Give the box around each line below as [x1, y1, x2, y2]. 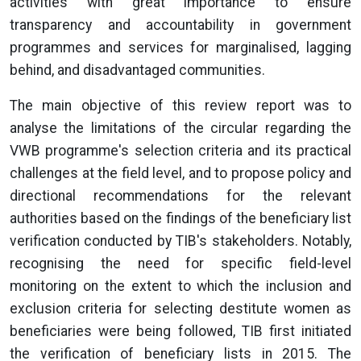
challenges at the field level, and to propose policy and [10, 165, 351, 181]
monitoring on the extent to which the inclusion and [10, 278, 351, 294]
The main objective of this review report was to [10, 98, 351, 114]
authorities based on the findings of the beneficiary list [10, 210, 351, 226]
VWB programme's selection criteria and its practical [10, 143, 351, 159]
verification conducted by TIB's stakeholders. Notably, [10, 233, 351, 249]
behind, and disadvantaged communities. [10, 62, 265, 78]
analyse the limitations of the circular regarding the [10, 120, 351, 136]
